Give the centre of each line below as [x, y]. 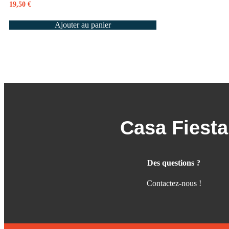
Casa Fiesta [174, 128]
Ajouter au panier [83, 25]
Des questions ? [174, 163]
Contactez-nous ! [174, 183]
